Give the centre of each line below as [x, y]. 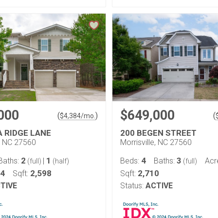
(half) [60, 161]
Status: [132, 186]
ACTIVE [159, 186]
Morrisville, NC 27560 [156, 142]
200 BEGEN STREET [158, 133]
